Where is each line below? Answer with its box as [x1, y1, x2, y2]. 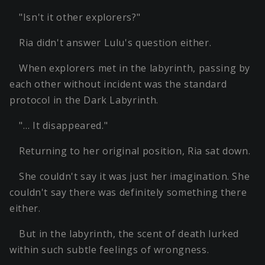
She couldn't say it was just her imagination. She [19, 170, 250, 183]
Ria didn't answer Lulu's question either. [19, 36, 212, 50]
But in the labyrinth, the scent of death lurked [19, 227, 240, 241]
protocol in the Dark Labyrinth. [9, 93, 159, 107]
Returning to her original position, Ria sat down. [19, 144, 251, 158]
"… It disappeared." [19, 119, 108, 132]
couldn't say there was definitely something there [9, 186, 247, 199]
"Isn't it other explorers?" [19, 11, 141, 24]
